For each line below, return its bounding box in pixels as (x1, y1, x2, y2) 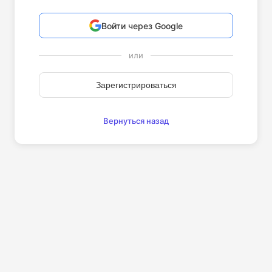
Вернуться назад (103, 116, 169, 126)
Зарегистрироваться (95, 80, 177, 90)
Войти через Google (101, 20, 183, 31)
